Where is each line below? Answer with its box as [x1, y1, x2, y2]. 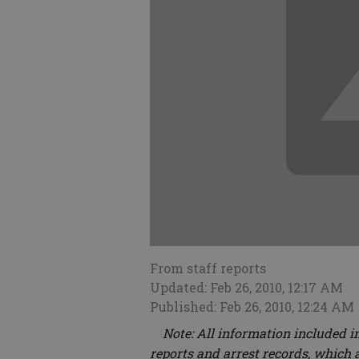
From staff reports [150, 260, 266, 277]
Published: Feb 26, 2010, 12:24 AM [150, 298, 354, 316]
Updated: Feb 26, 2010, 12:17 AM [150, 279, 343, 296]
